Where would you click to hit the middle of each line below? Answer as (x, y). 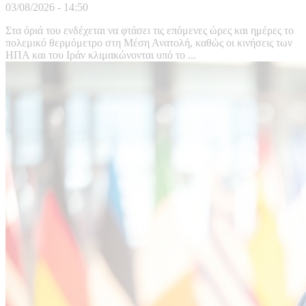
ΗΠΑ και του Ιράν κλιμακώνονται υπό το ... (101, 55)
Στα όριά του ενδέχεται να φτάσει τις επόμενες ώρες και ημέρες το (150, 31)
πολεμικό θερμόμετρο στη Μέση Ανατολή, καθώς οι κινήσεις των (149, 43)
